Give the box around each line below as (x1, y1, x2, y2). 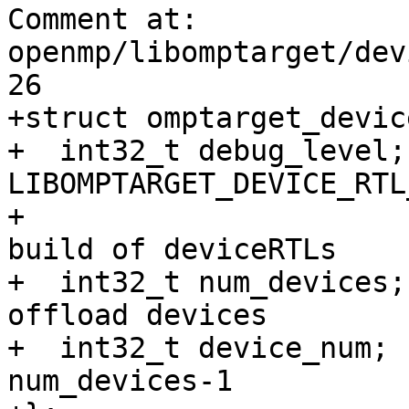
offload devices (7, 299, 285, 332)
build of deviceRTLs (7, 233, 354, 267)
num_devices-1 (7, 364, 233, 398)
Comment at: (7, 3, 198, 37)
